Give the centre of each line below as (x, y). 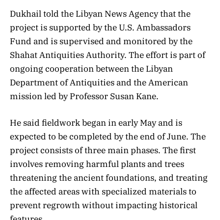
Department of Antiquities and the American (99, 82)
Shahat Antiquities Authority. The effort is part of (108, 55)
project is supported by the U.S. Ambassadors (100, 27)
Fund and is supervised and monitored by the (101, 41)
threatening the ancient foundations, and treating (109, 178)
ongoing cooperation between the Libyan (91, 69)
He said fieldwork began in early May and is (96, 123)
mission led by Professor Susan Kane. (84, 96)
